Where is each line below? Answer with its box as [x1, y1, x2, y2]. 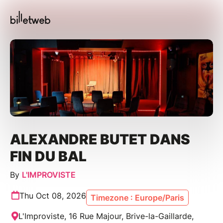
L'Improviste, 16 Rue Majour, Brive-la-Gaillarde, [18, 211, 194, 221]
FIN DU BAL [10, 147, 87, 165]
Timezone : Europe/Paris [91, 192, 184, 203]
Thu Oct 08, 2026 [19, 190, 86, 201]
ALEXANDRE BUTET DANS [10, 130, 190, 148]
